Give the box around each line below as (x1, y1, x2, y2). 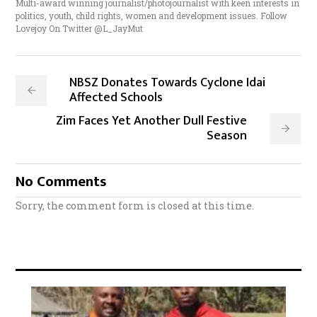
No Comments (16, 168, 108, 194)
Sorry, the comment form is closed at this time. (16, 198, 255, 212)
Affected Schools (69, 86, 163, 108)
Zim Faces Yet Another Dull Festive (56, 110, 248, 132)
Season (207, 125, 248, 146)
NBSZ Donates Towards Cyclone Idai (69, 71, 266, 93)
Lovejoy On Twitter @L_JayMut (16, 22, 144, 34)
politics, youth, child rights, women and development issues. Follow (16, 9, 288, 21)
